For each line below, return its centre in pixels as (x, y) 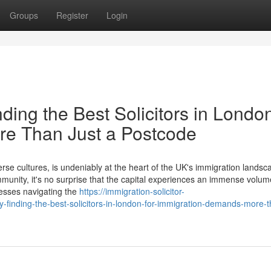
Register (72, 15)
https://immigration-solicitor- (132, 191)
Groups (24, 15)
